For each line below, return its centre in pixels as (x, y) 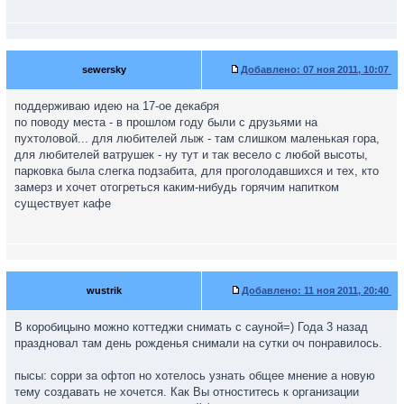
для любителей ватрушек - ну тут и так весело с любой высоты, (191, 155)
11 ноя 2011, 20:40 (346, 290)
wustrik (104, 290)
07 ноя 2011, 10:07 (346, 69)
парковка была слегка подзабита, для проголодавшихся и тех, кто (197, 171)
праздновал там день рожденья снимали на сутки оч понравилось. (198, 343)
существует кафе (63, 203)
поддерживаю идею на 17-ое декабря (117, 106)
